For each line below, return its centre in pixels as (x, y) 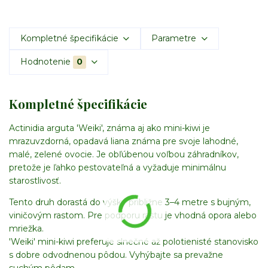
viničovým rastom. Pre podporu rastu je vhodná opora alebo (133, 216)
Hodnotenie (45, 62)
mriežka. (26, 229)
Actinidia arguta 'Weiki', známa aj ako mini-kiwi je (109, 128)
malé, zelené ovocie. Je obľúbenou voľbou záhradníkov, (124, 155)
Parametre (174, 39)
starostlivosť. (35, 181)
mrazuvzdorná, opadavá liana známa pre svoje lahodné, (124, 141)
